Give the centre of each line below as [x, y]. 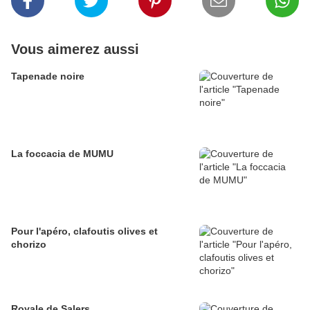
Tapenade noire [48, 76]
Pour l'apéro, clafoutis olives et [84, 231]
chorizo [29, 245]
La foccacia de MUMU [62, 154]
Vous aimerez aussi [75, 49]
